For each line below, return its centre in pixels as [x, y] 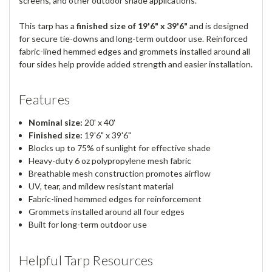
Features [44, 100]
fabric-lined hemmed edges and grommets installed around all [134, 51]
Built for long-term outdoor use [88, 225]
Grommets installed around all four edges [107, 212]
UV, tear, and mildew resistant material [101, 186]
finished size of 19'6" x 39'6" [132, 25]
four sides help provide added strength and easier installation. [136, 64]
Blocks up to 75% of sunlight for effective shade [120, 148]
